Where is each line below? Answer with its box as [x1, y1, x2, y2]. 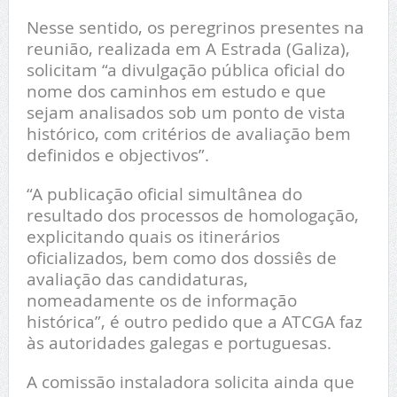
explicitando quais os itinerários [26, 225, 280, 248]
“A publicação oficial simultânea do [26, 183, 302, 206]
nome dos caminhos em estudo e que [26, 80, 326, 103]
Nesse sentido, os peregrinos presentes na [26, 16, 364, 39]
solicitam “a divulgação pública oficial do [26, 58, 345, 82]
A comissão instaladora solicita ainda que [26, 370, 354, 393]
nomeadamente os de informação [26, 289, 297, 312]
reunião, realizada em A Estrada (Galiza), [26, 37, 350, 60]
